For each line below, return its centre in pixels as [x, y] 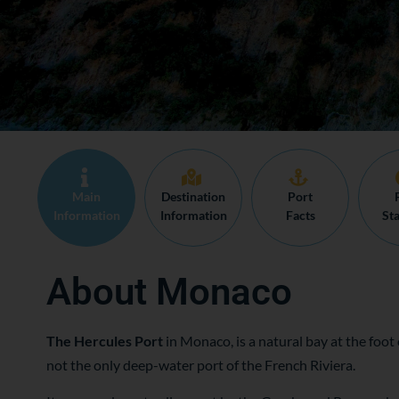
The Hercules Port [105, 341]
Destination [193, 196]
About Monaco [169, 292]
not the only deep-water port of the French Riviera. [201, 365]
